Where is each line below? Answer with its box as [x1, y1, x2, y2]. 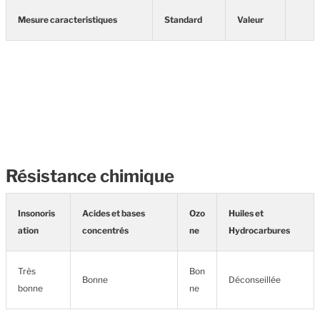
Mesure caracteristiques [18, 14, 117, 25]
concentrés [82, 225, 129, 236]
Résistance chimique [6, 166, 174, 186]
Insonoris [18, 208, 55, 219]
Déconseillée [229, 274, 281, 285]
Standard [164, 14, 202, 25]
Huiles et [229, 208, 264, 219]
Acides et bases [82, 208, 145, 219]
